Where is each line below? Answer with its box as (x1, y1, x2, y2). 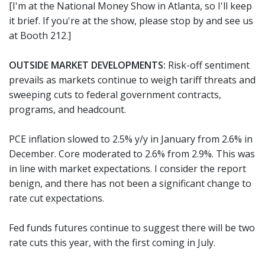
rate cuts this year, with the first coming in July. (9, 236, 215, 249)
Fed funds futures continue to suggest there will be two (9, 221, 255, 234)
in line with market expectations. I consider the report (9, 162, 246, 175)
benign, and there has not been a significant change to (9, 177, 251, 190)
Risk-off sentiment (166, 59, 250, 72)
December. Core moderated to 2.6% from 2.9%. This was (9, 147, 255, 160)
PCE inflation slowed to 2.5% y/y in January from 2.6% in (9, 132, 253, 146)
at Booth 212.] (9, 29, 71, 42)
